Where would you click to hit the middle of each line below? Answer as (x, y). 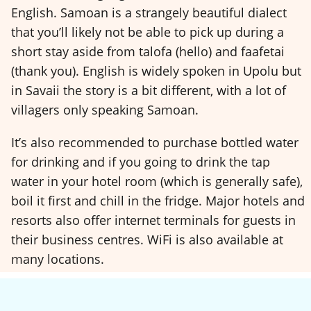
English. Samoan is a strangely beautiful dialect (149, 13)
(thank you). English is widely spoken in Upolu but (156, 71)
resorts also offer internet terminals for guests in (153, 220)
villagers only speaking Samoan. (105, 110)
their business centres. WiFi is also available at (147, 239)
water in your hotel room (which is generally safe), (157, 181)
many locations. (58, 259)
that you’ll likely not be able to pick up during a (148, 32)
